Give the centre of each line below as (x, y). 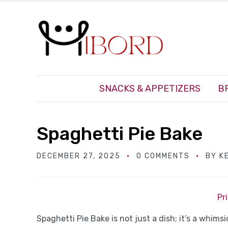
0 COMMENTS (163, 156)
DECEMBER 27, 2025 (79, 156)
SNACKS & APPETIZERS (150, 89)
